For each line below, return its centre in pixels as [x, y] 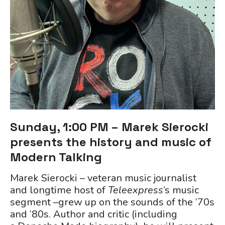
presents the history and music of [111, 142]
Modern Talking [56, 157]
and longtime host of [59, 190]
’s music [181, 190]
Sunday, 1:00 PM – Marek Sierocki [109, 127]
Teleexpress [136, 190]
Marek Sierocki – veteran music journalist [103, 178]
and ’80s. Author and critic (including [94, 214]
